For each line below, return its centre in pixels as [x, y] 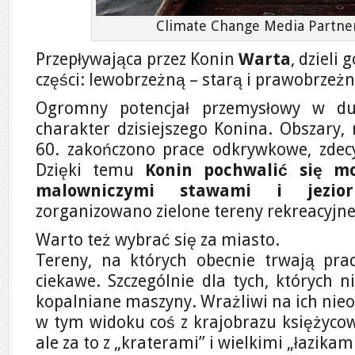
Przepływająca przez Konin [137, 59]
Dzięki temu [91, 170]
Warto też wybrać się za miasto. [158, 240]
